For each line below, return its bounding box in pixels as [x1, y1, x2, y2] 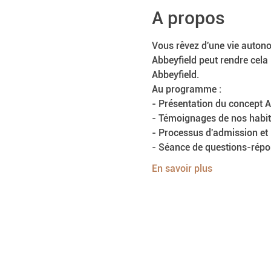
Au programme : [151, 83, 221, 95]
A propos [151, 7, 225, 28]
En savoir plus [151, 163, 212, 174]
